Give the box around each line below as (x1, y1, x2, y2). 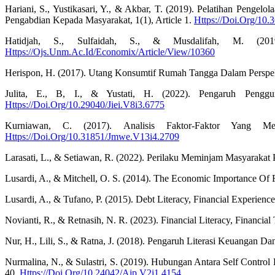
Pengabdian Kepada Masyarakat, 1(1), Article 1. (5, 15, 194, 26)
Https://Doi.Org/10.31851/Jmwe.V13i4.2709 (5, 131, 179, 142)
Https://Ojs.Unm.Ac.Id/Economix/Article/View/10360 (5, 47, 215, 58)
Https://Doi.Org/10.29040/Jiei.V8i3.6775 (5, 99, 165, 110)
